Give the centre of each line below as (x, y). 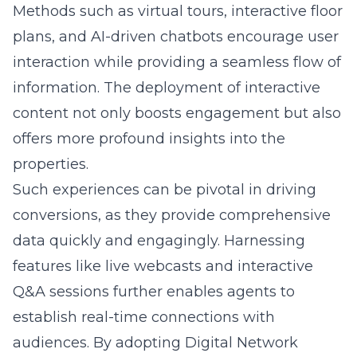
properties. (51, 164)
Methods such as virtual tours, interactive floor (178, 11)
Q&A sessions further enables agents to (154, 292)
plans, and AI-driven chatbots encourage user (176, 37)
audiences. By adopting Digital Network (155, 343)
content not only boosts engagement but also (177, 113)
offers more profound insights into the (149, 139)
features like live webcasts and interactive (163, 266)
